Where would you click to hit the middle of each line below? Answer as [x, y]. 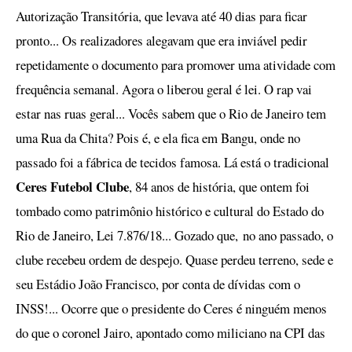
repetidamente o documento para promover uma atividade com [176, 65]
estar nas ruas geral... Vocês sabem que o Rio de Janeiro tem [171, 114]
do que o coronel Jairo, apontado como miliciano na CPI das [170, 333]
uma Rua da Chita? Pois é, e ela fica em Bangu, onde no [158, 138]
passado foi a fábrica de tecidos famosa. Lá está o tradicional [172, 162]
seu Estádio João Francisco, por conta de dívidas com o [158, 284]
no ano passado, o [288, 235]
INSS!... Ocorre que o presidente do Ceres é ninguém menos [171, 308]
